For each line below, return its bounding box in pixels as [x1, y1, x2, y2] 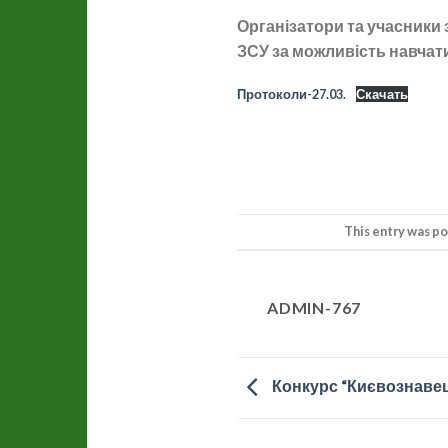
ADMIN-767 [267, 297, 362, 317]
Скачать [355, 85, 408, 102]
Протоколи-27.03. [237, 85, 346, 102]
